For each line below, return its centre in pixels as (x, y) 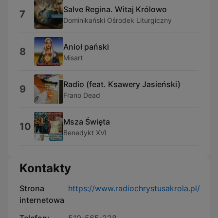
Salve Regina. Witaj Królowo (115, 9)
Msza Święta (87, 121)
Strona (32, 188)
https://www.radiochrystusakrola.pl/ (134, 188)
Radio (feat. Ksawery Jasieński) (122, 84)
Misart (73, 57)
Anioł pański (86, 46)
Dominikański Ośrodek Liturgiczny (118, 20)
